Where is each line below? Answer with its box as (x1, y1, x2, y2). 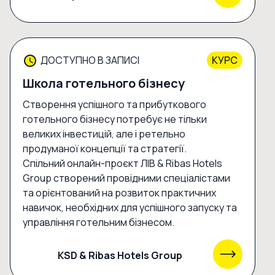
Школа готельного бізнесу (23, 75, 185, 92)
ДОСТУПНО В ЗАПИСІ (41, 53, 139, 68)
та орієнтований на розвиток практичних (23, 186, 216, 200)
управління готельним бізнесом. (23, 215, 174, 230)
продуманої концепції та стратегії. (23, 142, 187, 156)
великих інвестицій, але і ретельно (23, 127, 185, 141)
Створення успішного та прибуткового (23, 98, 206, 112)
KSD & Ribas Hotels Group (58, 248, 182, 262)
